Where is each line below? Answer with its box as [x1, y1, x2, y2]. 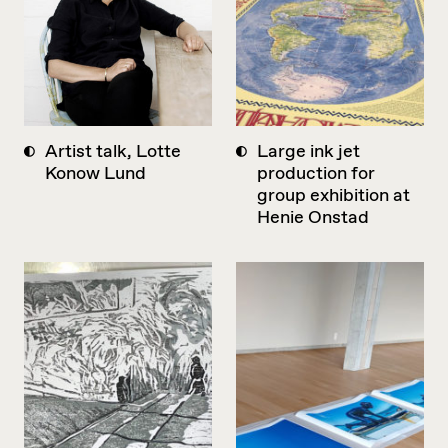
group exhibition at [257, 183, 410, 208]
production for [257, 161, 375, 186]
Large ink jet [257, 139, 360, 164]
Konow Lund [45, 161, 146, 186]
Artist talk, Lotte [45, 139, 181, 164]
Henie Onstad [257, 205, 369, 230]
